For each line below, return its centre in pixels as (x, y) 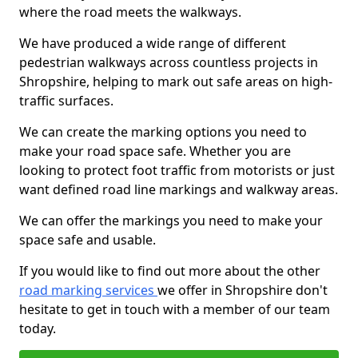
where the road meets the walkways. (130, 12)
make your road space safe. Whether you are (155, 151)
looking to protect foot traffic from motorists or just (177, 170)
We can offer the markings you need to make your (171, 221)
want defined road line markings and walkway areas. (179, 189)
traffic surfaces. (66, 101)
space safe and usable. (88, 240)
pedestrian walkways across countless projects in (169, 62)
